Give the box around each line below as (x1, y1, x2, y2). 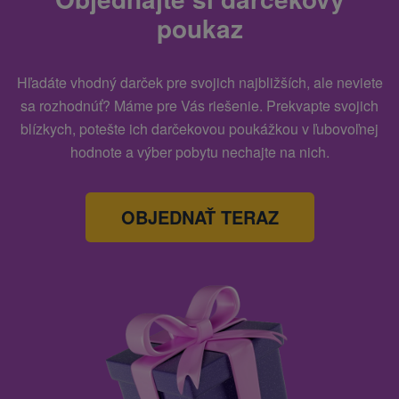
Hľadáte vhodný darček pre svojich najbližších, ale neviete (16, 72, 383, 94)
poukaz (156, 10, 243, 47)
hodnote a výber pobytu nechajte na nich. (69, 142, 330, 163)
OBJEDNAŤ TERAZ (120, 204, 279, 231)
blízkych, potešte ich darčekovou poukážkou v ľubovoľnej (20, 118, 379, 140)
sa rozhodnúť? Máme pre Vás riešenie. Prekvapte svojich (20, 95, 379, 117)
